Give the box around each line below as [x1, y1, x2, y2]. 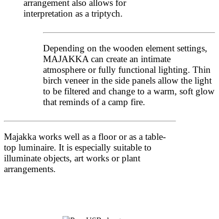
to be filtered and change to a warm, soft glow [43, 86, 215, 96]
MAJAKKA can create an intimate [43, 53, 171, 64]
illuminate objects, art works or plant [4, 153, 140, 163]
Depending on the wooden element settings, [43, 43, 207, 53]
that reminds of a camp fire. [43, 96, 145, 107]
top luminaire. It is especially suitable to [4, 142, 152, 153]
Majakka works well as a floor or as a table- [4, 131, 166, 142]
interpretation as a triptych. [23, 8, 123, 19]
